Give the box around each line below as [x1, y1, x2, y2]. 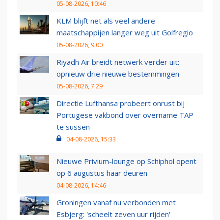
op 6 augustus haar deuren [56, 168, 147, 178]
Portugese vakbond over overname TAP [56, 110, 193, 120]
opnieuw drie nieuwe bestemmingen [56, 69, 179, 79]
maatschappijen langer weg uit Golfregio [56, 27, 193, 38]
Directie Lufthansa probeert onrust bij [56, 98, 185, 109]
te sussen [56, 122, 90, 132]
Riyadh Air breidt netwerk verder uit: [56, 57, 179, 67]
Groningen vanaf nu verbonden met [56, 197, 176, 208]
